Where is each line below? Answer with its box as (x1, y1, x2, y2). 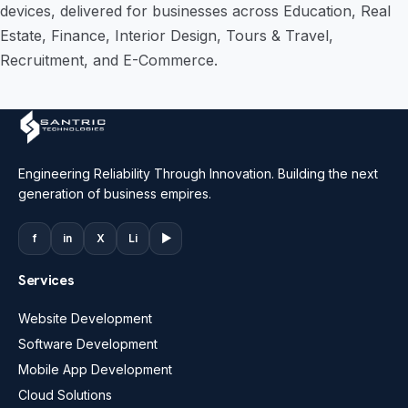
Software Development (18, 336, 158, 352)
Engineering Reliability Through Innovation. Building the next (18, 166, 378, 181)
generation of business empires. (18, 186, 211, 201)
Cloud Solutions (18, 387, 112, 403)
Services (18, 270, 75, 290)
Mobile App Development (18, 362, 172, 377)
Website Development (18, 311, 152, 326)
